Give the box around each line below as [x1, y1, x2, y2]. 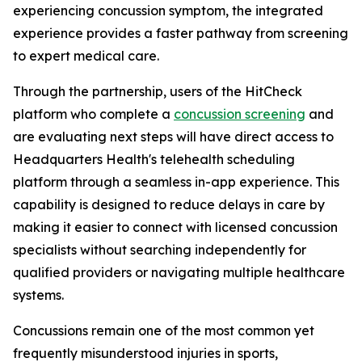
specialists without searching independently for [13, 242, 306, 259]
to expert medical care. [13, 48, 159, 65]
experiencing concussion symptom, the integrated [13, 2, 323, 19]
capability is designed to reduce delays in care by [13, 196, 325, 213]
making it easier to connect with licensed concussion [13, 219, 338, 236]
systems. [13, 287, 64, 304]
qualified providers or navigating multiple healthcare [13, 264, 345, 281]
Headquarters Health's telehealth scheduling [13, 151, 295, 168]
